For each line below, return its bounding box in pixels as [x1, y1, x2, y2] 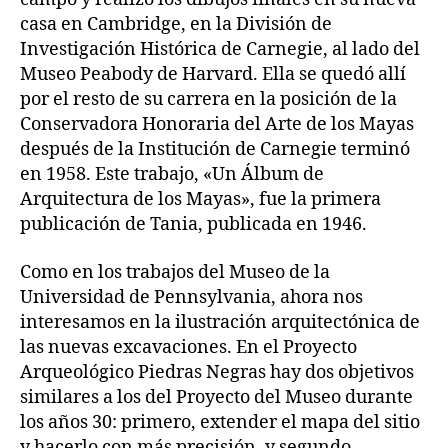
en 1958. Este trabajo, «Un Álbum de [20, 163, 324, 186]
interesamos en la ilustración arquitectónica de [20, 310, 420, 334]
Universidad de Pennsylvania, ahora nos [20, 285, 363, 309]
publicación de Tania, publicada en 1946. [20, 213, 367, 236]
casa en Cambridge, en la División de [20, 13, 332, 36]
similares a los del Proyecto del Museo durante [20, 385, 413, 409]
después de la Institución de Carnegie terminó [20, 138, 410, 161]
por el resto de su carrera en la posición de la [20, 88, 397, 111]
